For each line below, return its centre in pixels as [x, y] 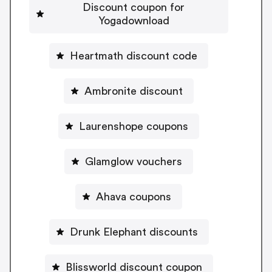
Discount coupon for [134, 8]
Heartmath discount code [134, 56]
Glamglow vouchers [134, 162]
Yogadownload [134, 21]
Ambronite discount [134, 91]
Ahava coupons [134, 197]
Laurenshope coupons [134, 127]
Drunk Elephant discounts [134, 232]
